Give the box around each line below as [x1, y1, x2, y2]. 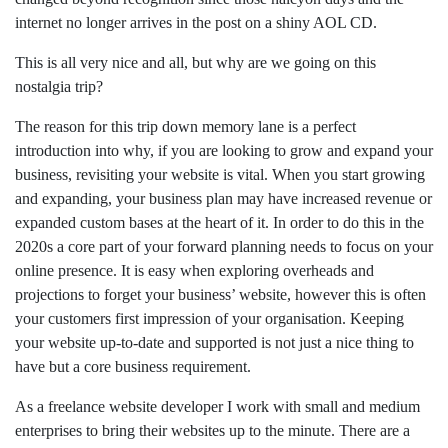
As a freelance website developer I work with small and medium [15, 398, 420, 416]
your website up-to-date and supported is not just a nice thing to [15, 334, 414, 352]
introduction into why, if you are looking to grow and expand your [15, 142, 433, 160]
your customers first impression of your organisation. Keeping [15, 310, 404, 328]
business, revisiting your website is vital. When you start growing [15, 166, 425, 184]
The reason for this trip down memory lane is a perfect [15, 118, 356, 136]
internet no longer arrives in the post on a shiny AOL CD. [15, 14, 377, 32]
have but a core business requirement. [15, 358, 251, 376]
